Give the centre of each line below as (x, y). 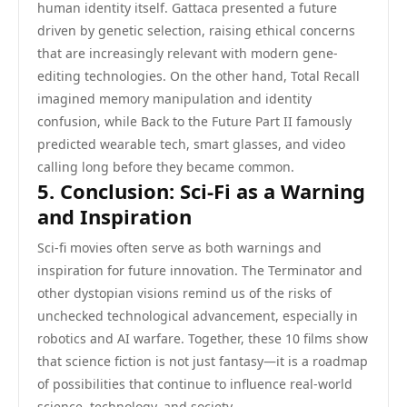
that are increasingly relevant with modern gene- (188, 53)
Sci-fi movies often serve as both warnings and (179, 248)
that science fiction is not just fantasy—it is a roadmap (203, 361)
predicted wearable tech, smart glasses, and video (191, 144)
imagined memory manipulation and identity (174, 99)
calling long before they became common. (166, 167)
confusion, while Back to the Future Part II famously (194, 121)
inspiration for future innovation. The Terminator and (200, 270)
